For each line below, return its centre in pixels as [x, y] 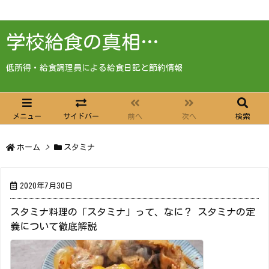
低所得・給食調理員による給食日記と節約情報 [94, 68]
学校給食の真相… [83, 42]
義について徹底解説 [53, 226]
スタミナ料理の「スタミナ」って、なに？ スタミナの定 [133, 212]
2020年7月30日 [46, 186]
